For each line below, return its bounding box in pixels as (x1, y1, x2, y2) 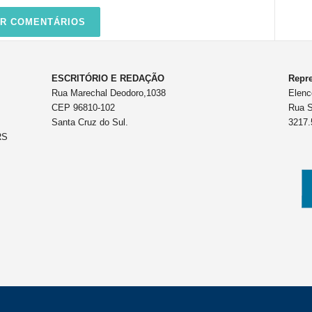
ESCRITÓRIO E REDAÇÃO (51, 73, 164, 84)
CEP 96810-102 (51, 102, 115, 113)
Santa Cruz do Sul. (51, 117, 128, 127)
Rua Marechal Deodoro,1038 (51, 88, 166, 98)
